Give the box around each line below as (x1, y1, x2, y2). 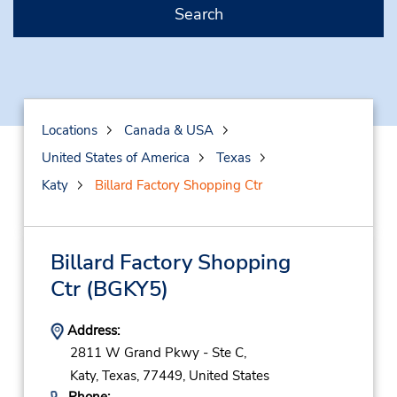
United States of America (41, 149, 190, 167)
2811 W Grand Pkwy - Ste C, (69, 344, 246, 362)
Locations (41, 121, 97, 139)
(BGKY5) (80, 275, 168, 303)
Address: (63, 322, 120, 339)
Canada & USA (123, 121, 214, 139)
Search (174, 4, 223, 25)
